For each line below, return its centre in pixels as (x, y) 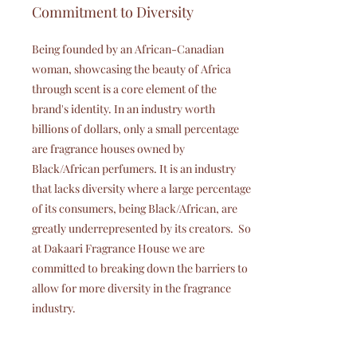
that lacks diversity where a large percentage (141, 188)
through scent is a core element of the (124, 89)
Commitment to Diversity (112, 12)
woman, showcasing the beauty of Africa (131, 69)
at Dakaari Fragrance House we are (118, 248)
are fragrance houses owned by (108, 149)
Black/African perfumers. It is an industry (133, 169)
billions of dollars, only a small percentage (135, 129)
